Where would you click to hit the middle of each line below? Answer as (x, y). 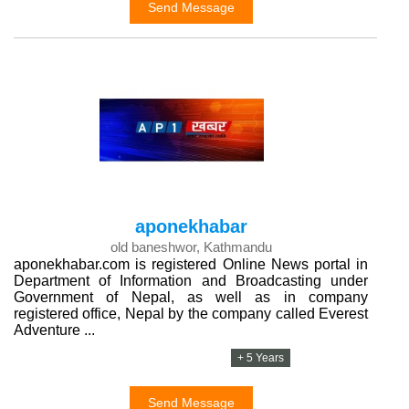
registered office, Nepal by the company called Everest (191, 314)
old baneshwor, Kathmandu (191, 247)
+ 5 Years (261, 358)
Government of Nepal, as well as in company (191, 297)
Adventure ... (54, 330)
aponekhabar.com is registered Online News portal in (191, 264)
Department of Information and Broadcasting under (191, 281)
